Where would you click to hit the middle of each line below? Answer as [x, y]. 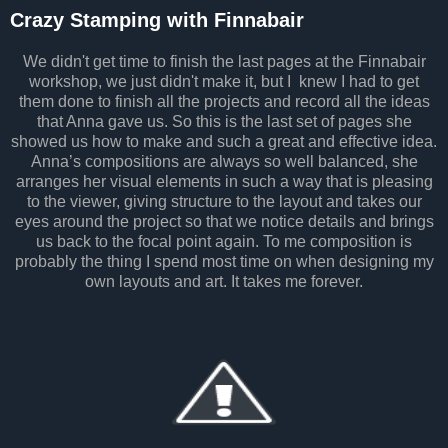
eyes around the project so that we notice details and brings [224, 221]
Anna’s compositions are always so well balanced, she [224, 161]
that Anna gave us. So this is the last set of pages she [224, 121]
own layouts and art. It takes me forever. [224, 281]
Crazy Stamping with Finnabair [157, 19]
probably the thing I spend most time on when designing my [224, 261]
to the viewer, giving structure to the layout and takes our [224, 201]
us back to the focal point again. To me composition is [224, 241]
